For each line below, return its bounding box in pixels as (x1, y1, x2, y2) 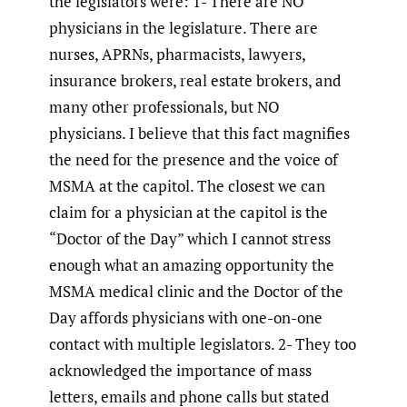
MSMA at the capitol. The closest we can (49, 175, 325, 197)
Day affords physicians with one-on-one (49, 307, 323, 329)
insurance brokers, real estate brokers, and (49, 70, 341, 92)
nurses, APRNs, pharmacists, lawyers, (49, 44, 305, 65)
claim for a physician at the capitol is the (49, 202, 328, 223)
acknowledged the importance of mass (49, 360, 312, 382)
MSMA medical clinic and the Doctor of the (49, 281, 343, 303)
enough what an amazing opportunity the (49, 254, 334, 276)
